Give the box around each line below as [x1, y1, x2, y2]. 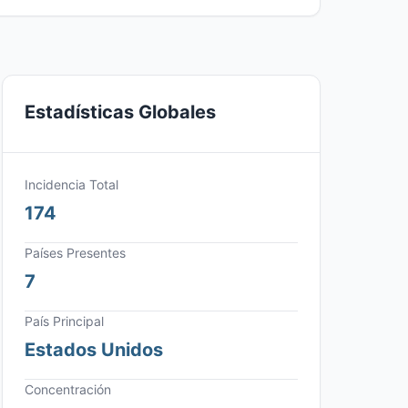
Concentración [25, 382, 111, 397]
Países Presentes [25, 245, 126, 260]
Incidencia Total [25, 177, 118, 192]
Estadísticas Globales [25, 101, 216, 123]
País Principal [25, 313, 104, 329]
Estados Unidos [25, 339, 163, 361]
